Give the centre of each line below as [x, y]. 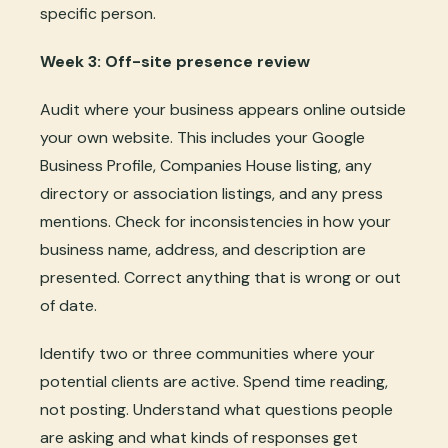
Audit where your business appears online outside [223, 109]
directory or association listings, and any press [211, 193]
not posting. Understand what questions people [216, 409]
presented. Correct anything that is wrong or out [220, 277]
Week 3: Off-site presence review [175, 61]
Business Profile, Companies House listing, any [206, 165]
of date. [68, 305]
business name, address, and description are [203, 249]
